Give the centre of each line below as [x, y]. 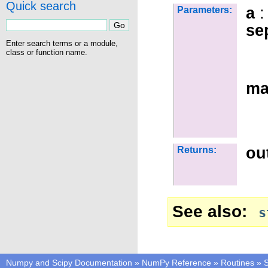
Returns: [197, 150]
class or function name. [47, 52]
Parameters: [205, 10]
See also [207, 211]
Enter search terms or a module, [62, 43]
